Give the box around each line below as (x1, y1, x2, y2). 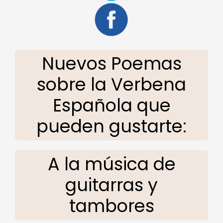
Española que (52, 93, 171, 117)
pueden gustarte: (36, 113, 187, 138)
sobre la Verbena (37, 72, 186, 97)
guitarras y (65, 172, 158, 197)
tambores (69, 193, 154, 218)
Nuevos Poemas (41, 51, 182, 76)
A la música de (47, 151, 176, 176)
